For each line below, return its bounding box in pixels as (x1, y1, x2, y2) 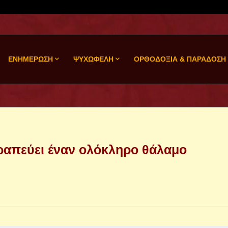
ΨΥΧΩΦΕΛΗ (73, 55, 113, 63)
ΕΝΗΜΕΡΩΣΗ (8, 55, 53, 63)
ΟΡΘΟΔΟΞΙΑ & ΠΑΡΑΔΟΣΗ (133, 55, 226, 63)
